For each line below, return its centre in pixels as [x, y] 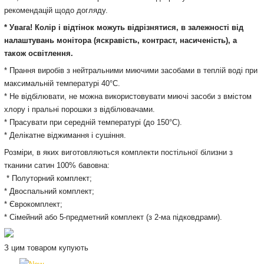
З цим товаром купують [46, 248]
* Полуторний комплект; [48, 178]
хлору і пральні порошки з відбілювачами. [79, 109]
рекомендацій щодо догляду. [56, 10]
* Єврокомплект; [33, 204]
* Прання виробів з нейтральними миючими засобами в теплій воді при [131, 70]
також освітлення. [38, 53]
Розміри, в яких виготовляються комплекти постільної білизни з [118, 152]
